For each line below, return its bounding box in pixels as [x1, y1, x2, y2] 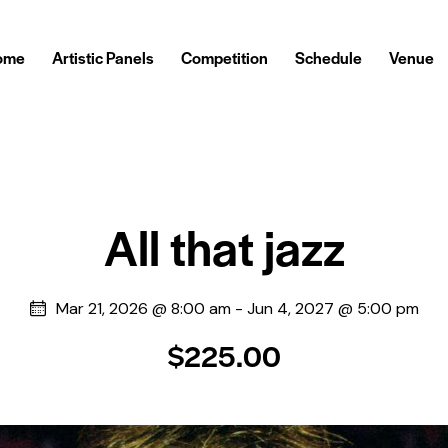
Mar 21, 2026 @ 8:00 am [55, 298, 231, 320]
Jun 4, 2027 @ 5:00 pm [246, 298, 419, 320]
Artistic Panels [51, 46, 154, 70]
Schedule [295, 46, 363, 70]
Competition [180, 46, 268, 70]
